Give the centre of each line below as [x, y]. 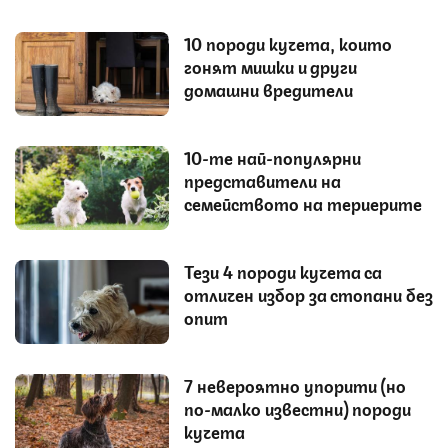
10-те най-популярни [272, 157]
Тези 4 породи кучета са [283, 271]
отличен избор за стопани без [308, 294]
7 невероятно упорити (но [295, 385]
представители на [262, 180]
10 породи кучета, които [288, 43]
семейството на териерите [303, 203]
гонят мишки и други [270, 66]
